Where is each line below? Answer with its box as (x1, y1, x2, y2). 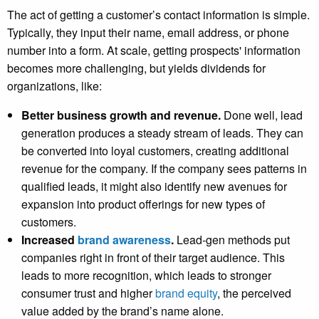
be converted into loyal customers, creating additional (21, 142, 289, 159)
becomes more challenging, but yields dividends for (7, 60, 266, 77)
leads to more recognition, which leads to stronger (21, 267, 271, 284)
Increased (21, 231, 78, 249)
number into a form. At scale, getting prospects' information (7, 42, 300, 59)
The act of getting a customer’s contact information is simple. (7, 6, 310, 23)
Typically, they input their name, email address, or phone (7, 24, 289, 41)
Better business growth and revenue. (21, 107, 221, 124)
